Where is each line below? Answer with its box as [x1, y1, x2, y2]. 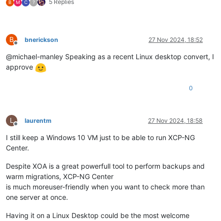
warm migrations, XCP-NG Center [6, 172, 113, 181]
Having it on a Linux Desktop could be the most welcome [6, 211, 189, 220]
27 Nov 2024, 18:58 [148, 116, 203, 124]
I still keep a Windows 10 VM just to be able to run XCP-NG [6, 133, 195, 142]
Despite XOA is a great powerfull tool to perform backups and [6, 161, 205, 170]
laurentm [25, 116, 51, 124]
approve [6, 63, 35, 72]
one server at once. [6, 192, 68, 201]
